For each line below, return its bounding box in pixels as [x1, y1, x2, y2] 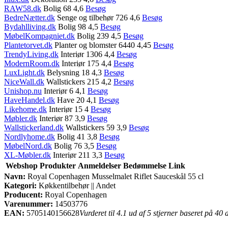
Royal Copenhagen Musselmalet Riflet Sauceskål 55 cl [25, 172, 204, 181]
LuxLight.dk [4, 68, 45, 77]
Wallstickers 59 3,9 [64, 123, 129, 132]
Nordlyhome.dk [4, 132, 55, 141]
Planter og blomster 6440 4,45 [52, 40, 153, 49]
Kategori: [4, 181, 37, 190]
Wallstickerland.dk [4, 123, 64, 132]
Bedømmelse [123, 161, 166, 170]
